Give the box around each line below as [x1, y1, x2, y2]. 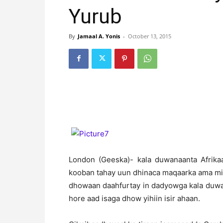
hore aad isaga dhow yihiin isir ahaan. [69, 193, 200, 203]
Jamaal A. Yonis [78, 32, 120, 40]
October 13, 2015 [128, 32, 171, 40]
